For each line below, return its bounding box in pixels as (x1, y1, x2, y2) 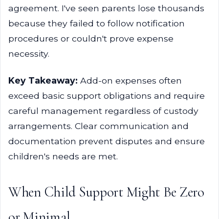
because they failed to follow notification (8, 18, 185, 28)
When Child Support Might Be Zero (8, 183, 204, 200)
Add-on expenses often (78, 75, 182, 86)
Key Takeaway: (8, 75, 78, 86)
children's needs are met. (8, 151, 118, 161)
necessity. (8, 48, 49, 59)
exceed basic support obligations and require (8, 90, 205, 101)
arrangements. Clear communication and (8, 121, 189, 131)
